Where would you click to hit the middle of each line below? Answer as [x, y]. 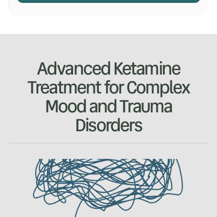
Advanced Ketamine [108, 69]
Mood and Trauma [108, 107]
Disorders [108, 125]
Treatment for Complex [108, 88]
